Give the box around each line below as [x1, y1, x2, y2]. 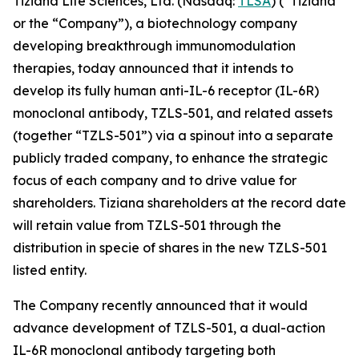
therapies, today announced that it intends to [13, 60, 293, 76]
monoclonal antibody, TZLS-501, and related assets [13, 105, 333, 121]
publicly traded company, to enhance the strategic [13, 150, 328, 166]
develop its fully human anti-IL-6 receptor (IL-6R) [13, 83, 319, 99]
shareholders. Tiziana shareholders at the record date [13, 195, 346, 211]
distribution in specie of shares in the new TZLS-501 [13, 240, 327, 256]
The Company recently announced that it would [13, 297, 308, 313]
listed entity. [13, 262, 87, 278]
